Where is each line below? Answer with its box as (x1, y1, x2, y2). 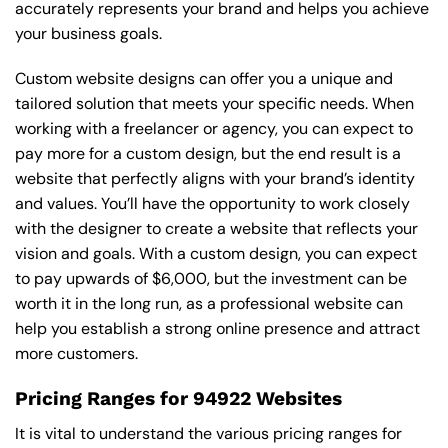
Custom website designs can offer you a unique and (15, 68, 393, 90)
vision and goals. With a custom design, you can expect (15, 243, 417, 265)
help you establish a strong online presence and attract (15, 318, 420, 340)
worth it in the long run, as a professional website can (15, 293, 403, 315)
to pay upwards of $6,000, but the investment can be (15, 268, 407, 290)
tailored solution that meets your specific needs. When (15, 93, 414, 115)
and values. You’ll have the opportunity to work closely (15, 193, 410, 215)
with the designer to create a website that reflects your (15, 218, 418, 240)
